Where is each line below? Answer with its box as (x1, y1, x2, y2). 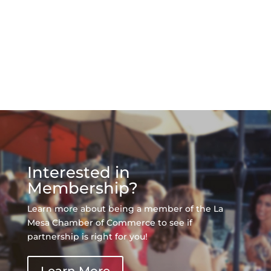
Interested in (27, 163, 130, 183)
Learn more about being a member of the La (27, 203, 223, 215)
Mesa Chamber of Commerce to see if (27, 217, 192, 229)
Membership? (27, 178, 138, 198)
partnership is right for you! (27, 231, 148, 243)
